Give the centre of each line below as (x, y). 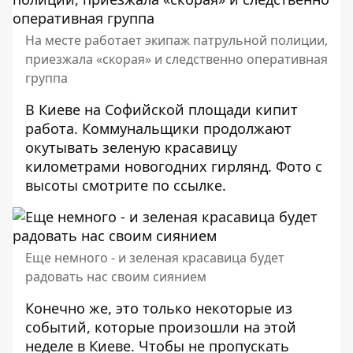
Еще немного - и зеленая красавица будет (155, 258)
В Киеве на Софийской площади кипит (162, 110)
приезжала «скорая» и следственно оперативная (176, 59)
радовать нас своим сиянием (116, 277)
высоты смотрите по (97, 185)
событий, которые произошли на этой (161, 327)
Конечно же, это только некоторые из (159, 308)
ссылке (196, 185)
